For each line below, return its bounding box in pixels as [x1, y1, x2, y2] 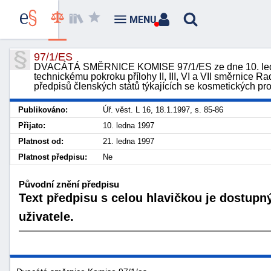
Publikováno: [18, 105, 68, 114]
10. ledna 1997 [103, 121, 154, 130]
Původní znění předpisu [19, 178, 119, 189]
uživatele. [19, 209, 74, 223]
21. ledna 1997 [103, 137, 154, 146]
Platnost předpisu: [18, 152, 87, 162]
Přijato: [18, 121, 45, 130]
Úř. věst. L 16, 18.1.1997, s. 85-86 [103, 105, 223, 114]
